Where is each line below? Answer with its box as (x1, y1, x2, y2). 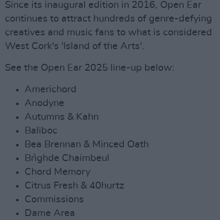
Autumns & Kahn (25, 112, 99, 122)
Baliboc (25, 126, 57, 136)
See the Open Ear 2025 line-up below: (5, 63, 174, 73)
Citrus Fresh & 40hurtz (25, 181, 124, 191)
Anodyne (25, 98, 64, 108)
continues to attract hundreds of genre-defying (5, 14, 212, 24)
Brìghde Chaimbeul (25, 153, 110, 163)
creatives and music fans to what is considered (5, 27, 212, 37)
